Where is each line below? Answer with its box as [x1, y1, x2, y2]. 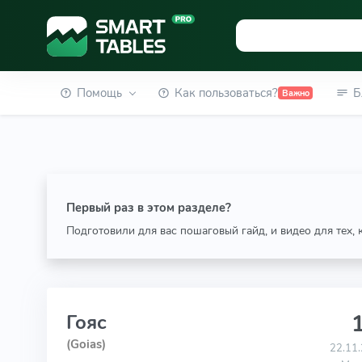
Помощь [76, 85, 122, 101]
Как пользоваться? [175, 85, 279, 101]
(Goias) [65, 336, 106, 352]
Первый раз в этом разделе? [65, 200, 231, 216]
